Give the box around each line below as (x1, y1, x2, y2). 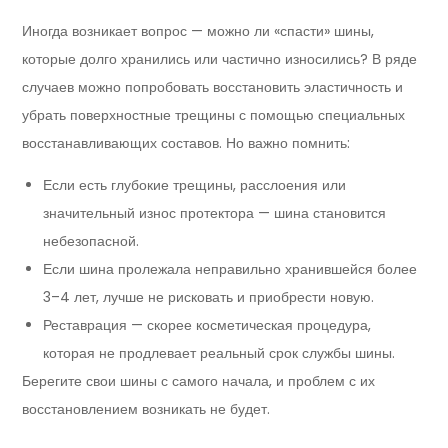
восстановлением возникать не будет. (22, 399, 271, 420)
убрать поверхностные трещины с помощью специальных (22, 105, 406, 126)
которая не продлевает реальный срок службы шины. (43, 343, 396, 364)
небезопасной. (43, 231, 140, 252)
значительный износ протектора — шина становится (43, 203, 387, 224)
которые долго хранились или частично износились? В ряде (22, 49, 418, 70)
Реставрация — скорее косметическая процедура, (43, 315, 372, 336)
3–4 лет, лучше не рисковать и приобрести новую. (43, 287, 375, 308)
